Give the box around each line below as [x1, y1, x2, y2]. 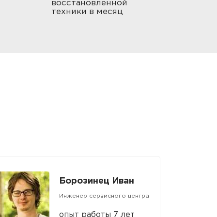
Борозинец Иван [59, 177, 134, 185]
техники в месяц [51, 8, 123, 15]
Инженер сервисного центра [59, 193, 149, 199]
